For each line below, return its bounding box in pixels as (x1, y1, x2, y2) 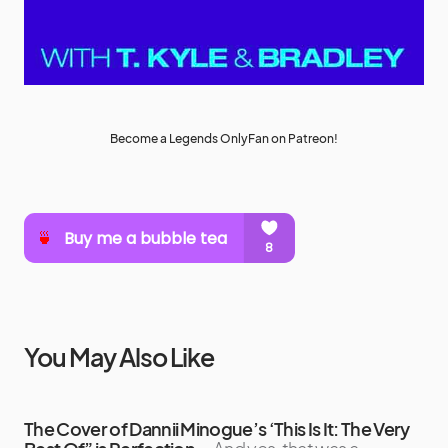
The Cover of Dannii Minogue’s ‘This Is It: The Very (24, 417, 410, 441)
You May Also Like (24, 341, 214, 374)
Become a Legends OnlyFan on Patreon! (110, 131, 338, 147)
